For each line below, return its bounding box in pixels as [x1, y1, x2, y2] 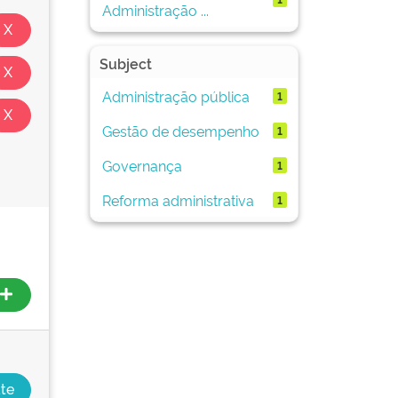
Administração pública [101, 85, 250, 106]
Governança [101, 155, 182, 175]
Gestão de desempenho [101, 120, 259, 140]
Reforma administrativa [101, 189, 254, 210]
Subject [99, 53, 152, 73]
